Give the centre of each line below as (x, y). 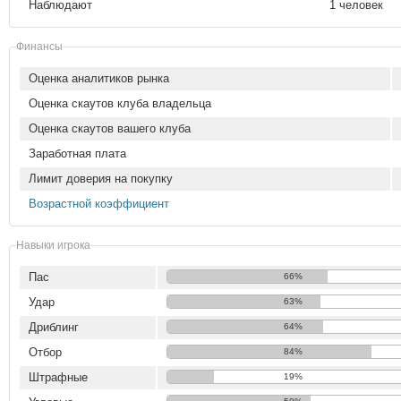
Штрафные (58, 377)
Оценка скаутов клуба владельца (120, 103)
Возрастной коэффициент (99, 204)
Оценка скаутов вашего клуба (110, 128)
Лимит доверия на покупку (101, 179)
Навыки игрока (53, 245)
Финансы (39, 46)
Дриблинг (54, 327)
